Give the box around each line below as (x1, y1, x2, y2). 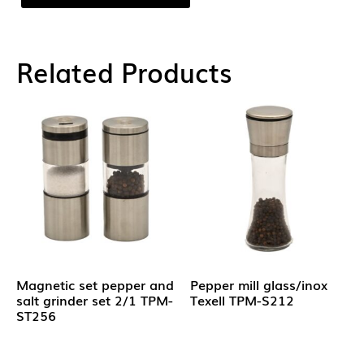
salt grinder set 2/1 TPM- (16, 290, 173, 310)
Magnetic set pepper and (16, 275, 174, 295)
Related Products (16, 52, 232, 91)
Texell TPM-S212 (190, 290, 294, 310)
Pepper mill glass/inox (190, 275, 327, 295)
